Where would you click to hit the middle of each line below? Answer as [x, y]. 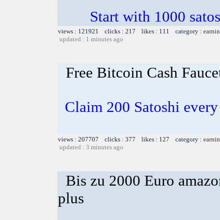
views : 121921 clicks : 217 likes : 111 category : [131, 31]
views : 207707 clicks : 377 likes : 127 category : [131, 139]
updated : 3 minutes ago [91, 147]
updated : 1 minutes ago [91, 39]
